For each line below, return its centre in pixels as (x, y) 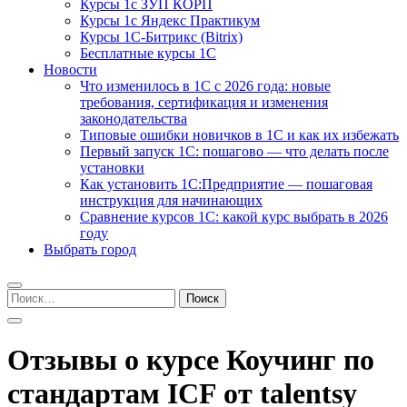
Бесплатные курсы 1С (148, 53)
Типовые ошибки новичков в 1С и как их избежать (239, 135)
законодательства (134, 119)
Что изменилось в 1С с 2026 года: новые (205, 86)
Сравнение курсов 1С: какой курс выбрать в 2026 (234, 217)
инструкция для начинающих (171, 200)
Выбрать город (90, 249)
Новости (70, 69)
